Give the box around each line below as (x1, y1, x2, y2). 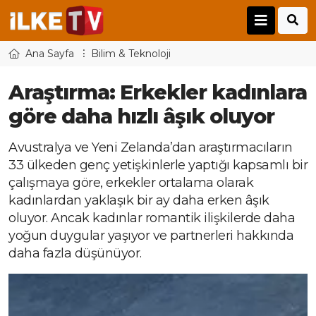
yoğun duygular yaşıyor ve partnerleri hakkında (8, 228, 293, 244)
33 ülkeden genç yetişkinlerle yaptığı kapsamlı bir (8, 157, 308, 174)
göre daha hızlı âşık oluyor (8, 104, 274, 129)
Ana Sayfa (25, 47, 74, 61)
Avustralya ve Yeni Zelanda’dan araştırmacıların (8, 140, 293, 156)
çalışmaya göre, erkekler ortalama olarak (8, 175, 253, 191)
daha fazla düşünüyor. (8, 245, 142, 262)
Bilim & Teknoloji (91, 47, 171, 61)
